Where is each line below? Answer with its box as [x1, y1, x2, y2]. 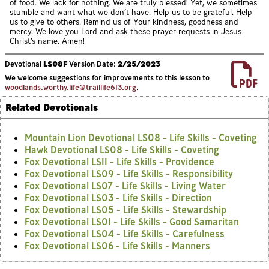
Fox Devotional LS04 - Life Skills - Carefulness [25, 227, 225, 240]
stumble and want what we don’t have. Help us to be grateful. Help [10, 7, 252, 17]
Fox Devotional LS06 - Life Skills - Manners [25, 239, 210, 252]
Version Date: [67, 58, 118, 68]
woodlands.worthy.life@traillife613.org [5, 82, 136, 92]
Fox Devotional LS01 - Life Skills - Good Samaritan [25, 215, 239, 228]
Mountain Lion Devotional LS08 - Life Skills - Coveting [25, 131, 257, 144]
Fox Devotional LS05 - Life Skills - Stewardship [25, 203, 226, 216]
